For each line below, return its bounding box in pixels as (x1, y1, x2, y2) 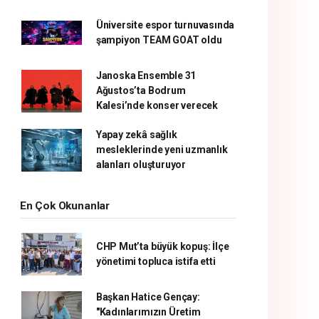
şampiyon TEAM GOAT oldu (95, 34, 222, 46)
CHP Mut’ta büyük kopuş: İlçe (95, 241, 229, 252)
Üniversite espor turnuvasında (95, 19, 235, 31)
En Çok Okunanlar (20, 199, 110, 212)
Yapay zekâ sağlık (95, 129, 177, 140)
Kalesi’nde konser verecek (95, 100, 219, 111)
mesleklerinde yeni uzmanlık (95, 144, 228, 155)
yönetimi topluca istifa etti (95, 256, 216, 267)
